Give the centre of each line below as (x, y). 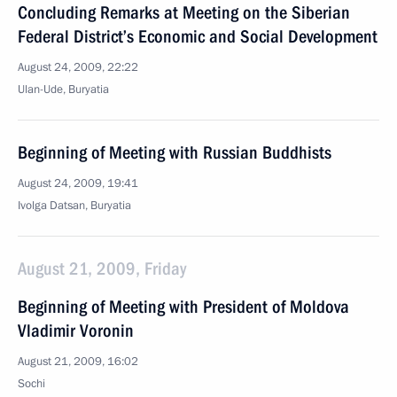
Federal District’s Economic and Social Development (198, 36)
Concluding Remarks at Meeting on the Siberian (184, 12)
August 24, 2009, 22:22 (78, 67)
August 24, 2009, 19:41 (78, 183)
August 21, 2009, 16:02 (78, 362)
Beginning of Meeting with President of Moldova (183, 307)
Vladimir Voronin (76, 331)
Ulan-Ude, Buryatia (63, 90)
